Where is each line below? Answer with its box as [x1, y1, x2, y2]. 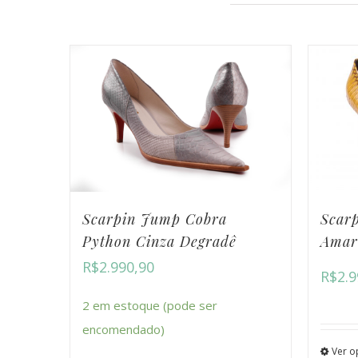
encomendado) [82, 321, 165, 338]
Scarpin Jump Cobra [82, 209, 227, 229]
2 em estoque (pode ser [82, 297, 217, 314]
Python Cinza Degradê [82, 232, 237, 252]
